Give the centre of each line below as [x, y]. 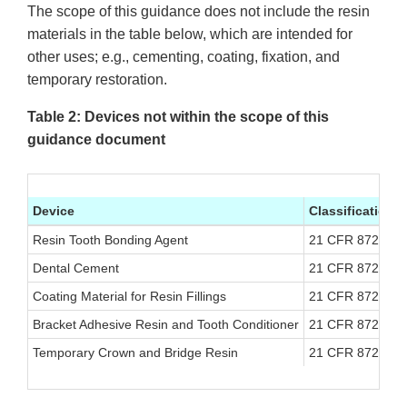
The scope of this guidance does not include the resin [199, 12]
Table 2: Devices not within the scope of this [178, 117]
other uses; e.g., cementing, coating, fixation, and [184, 57]
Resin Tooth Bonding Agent [110, 240]
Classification [352, 211]
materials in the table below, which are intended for [190, 35]
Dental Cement [76, 268]
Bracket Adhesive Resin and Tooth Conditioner [166, 325]
